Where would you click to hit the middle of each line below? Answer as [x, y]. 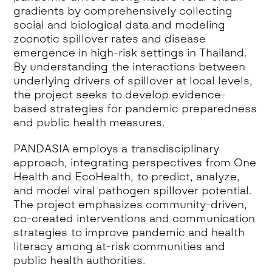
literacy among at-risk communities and [120, 246]
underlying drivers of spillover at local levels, [133, 81]
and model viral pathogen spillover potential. [133, 191]
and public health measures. [89, 123]
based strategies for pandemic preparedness [135, 109]
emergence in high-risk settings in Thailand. [130, 53]
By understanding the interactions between [130, 67]
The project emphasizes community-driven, [131, 205]
